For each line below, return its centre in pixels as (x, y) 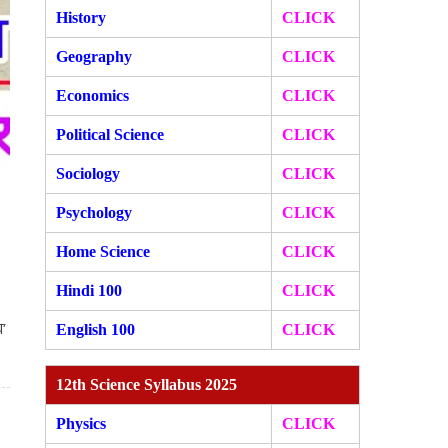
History (83, 17)
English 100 (98, 329)
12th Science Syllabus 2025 (147, 384)
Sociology (90, 173)
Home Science (103, 251)
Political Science (110, 134)
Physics (83, 423)
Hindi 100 (89, 290)
